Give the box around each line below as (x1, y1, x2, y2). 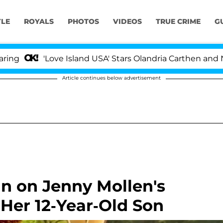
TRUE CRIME (155, 17, 201, 26)
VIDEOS (112, 17, 142, 26)
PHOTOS (67, 17, 99, 26)
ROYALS (23, 17, 54, 26)
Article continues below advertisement (62, 75, 161, 81)
